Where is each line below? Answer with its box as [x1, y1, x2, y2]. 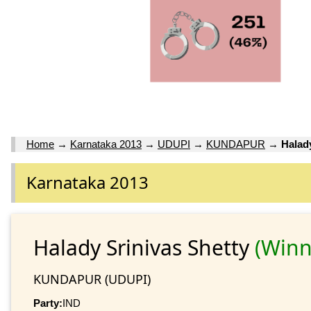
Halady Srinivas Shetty [33, 233, 255, 262]
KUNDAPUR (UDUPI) [33, 270, 151, 287]
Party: [33, 296, 62, 309]
